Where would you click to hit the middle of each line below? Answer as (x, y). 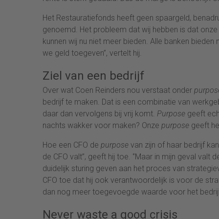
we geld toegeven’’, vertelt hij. (92, 53)
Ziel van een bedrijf (93, 76)
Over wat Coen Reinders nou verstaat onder (118, 90)
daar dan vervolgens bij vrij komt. (100, 113)
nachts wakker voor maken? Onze (102, 125)
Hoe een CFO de (72, 145)
